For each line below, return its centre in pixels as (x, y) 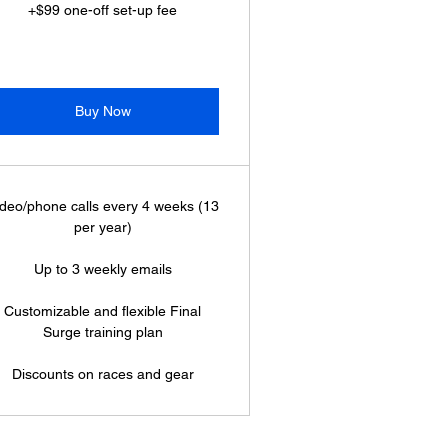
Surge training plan (102, 332)
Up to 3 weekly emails (102, 269)
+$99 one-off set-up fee (103, 10)
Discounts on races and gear (102, 374)
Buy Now (102, 111)
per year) (102, 227)
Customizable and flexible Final (103, 311)
